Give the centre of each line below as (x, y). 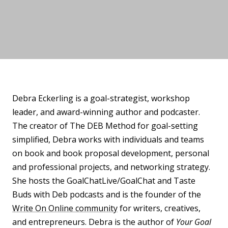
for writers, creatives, (159, 208)
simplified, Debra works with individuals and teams (108, 139)
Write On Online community (65, 208)
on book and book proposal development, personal (111, 153)
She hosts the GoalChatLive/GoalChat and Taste (104, 181)
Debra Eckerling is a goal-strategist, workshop (101, 98)
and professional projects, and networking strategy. (111, 167)
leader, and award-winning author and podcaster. (106, 112)
